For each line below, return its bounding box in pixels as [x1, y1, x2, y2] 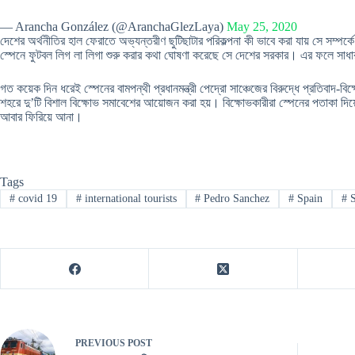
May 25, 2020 [227, 20, 297, 33]
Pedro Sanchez [200, 193, 270, 205]
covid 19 [14, 193, 57, 205]
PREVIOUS [75, 337, 128, 349]
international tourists [81, 193, 177, 205]
